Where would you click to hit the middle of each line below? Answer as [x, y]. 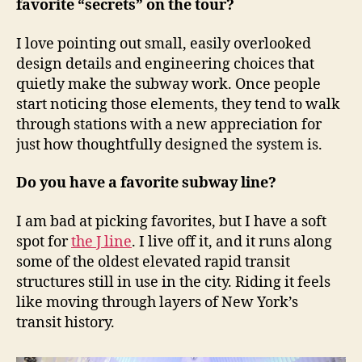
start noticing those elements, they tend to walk [178, 104]
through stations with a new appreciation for [169, 124]
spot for [44, 242]
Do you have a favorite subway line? [146, 183]
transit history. [65, 322]
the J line [101, 242]
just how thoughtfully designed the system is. [169, 145]
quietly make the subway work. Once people [168, 84]
